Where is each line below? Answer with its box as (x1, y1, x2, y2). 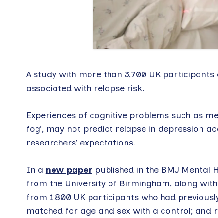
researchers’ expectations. (26, 137, 136, 148)
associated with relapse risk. (26, 82, 145, 93)
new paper (45, 164, 92, 175)
